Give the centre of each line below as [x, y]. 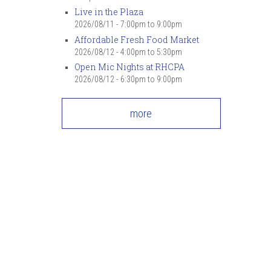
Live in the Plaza [109, 12]
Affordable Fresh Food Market [137, 39]
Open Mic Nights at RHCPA [129, 67]
